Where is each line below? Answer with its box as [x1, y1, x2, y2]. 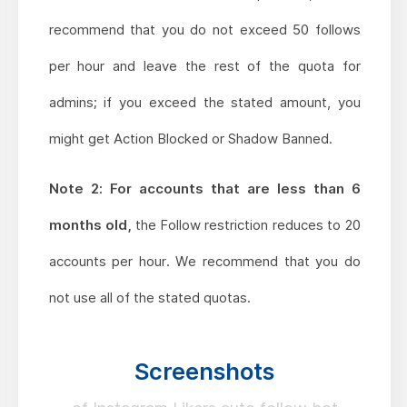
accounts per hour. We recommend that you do [48, 252, 361, 270]
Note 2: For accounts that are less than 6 [48, 179, 361, 197]
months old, [48, 215, 132, 233]
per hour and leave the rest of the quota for [48, 56, 361, 74]
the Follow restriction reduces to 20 [131, 215, 361, 233]
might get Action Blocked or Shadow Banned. [48, 129, 333, 147]
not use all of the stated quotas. [48, 288, 251, 306]
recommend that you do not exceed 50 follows [48, 20, 361, 38]
